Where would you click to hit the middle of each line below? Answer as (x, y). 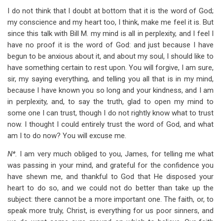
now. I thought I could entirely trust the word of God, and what (110, 124)
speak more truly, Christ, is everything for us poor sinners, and (110, 211)
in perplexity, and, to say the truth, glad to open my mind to (110, 102)
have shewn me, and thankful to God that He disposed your (110, 177)
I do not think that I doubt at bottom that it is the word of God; (110, 11)
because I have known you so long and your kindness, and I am (110, 90)
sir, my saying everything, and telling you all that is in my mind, (110, 79)
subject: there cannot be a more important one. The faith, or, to (110, 199)
